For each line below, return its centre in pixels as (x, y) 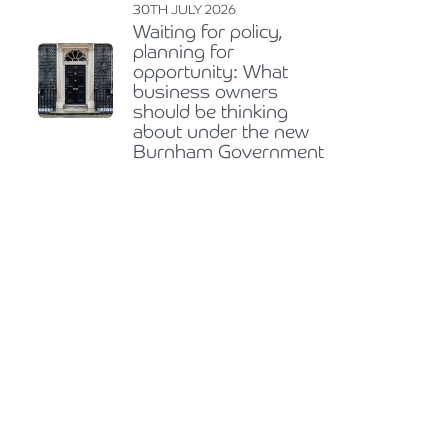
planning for (183, 51)
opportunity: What (210, 71)
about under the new (221, 131)
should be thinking (210, 111)
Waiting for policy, (208, 31)
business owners (205, 91)
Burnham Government (228, 151)
